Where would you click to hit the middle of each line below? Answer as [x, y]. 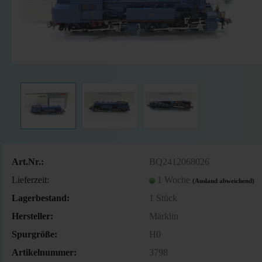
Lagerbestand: [41, 198]
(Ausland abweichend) [223, 180]
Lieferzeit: [30, 180]
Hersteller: [32, 216]
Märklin [163, 216]
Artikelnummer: [44, 252]
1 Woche [175, 180]
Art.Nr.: [28, 161]
